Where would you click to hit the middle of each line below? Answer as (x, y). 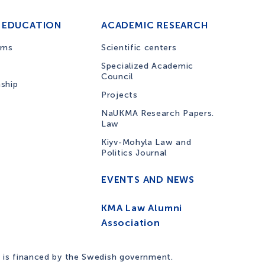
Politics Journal (134, 153)
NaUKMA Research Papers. (158, 113)
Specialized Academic (147, 66)
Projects (119, 95)
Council (117, 77)
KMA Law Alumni (142, 208)
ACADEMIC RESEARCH (155, 25)
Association (131, 223)
